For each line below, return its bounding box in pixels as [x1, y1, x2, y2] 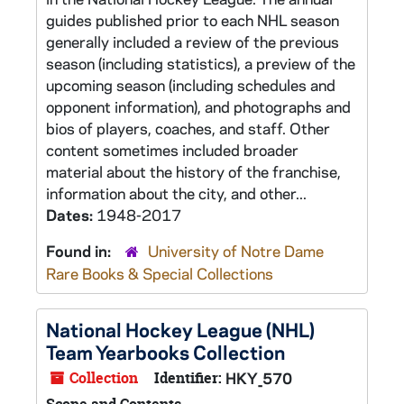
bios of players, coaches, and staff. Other [46, 118, 330, 138]
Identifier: [154, 368, 222, 388]
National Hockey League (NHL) [46, 317, 315, 342]
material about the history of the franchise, [46, 161, 341, 181]
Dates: [46, 205, 96, 225]
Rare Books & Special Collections [46, 263, 273, 283]
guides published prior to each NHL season [46, 10, 339, 30]
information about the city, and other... [46, 183, 307, 203]
